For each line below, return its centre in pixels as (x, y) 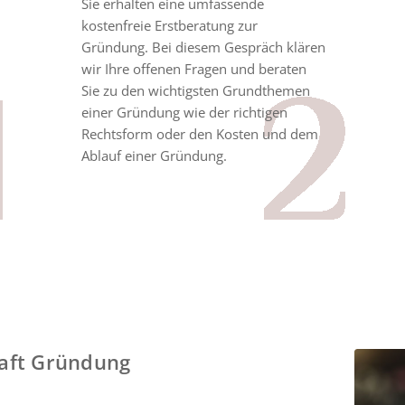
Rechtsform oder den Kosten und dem (199, 133)
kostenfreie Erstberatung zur (169, 25)
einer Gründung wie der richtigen (184, 112)
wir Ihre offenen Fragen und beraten (193, 68)
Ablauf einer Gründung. (154, 155)
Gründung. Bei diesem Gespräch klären (203, 47)
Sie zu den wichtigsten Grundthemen (195, 90)
